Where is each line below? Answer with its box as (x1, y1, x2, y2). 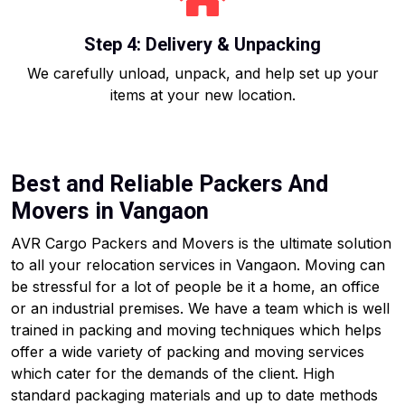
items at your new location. (109, 86, 296, 104)
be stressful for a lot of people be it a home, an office (11, 278, 380, 296)
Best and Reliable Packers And (11, 171, 328, 197)
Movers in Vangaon (11, 198, 209, 224)
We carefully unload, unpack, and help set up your (26, 64, 379, 82)
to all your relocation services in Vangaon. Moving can (11, 256, 385, 274)
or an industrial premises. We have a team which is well (11, 299, 390, 317)
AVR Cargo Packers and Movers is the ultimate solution (11, 234, 391, 252)
